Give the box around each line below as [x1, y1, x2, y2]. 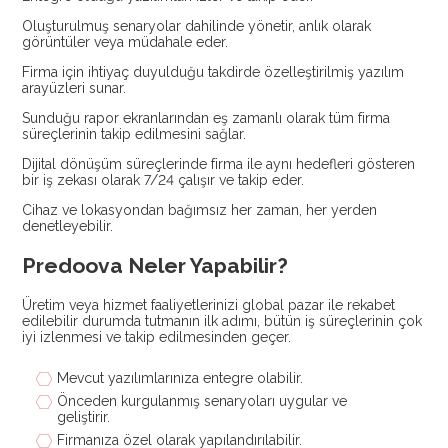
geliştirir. [57, 408, 111, 425]
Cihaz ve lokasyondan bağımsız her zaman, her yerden [22, 202, 378, 218]
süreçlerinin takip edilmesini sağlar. [22, 126, 247, 142]
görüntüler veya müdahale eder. [22, 34, 229, 50]
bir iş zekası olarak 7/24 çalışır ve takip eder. [22, 172, 305, 188]
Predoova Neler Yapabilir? [22, 253, 289, 278]
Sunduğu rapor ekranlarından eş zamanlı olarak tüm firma [22, 110, 391, 126]
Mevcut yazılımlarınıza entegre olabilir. [57, 369, 304, 386]
